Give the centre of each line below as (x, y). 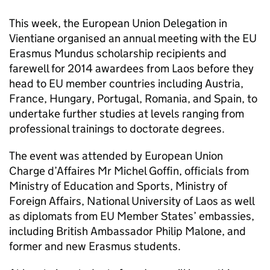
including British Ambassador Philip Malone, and (127, 231)
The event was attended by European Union (116, 156)
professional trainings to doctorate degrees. (117, 129)
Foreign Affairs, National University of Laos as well (132, 201)
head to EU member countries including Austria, (126, 83)
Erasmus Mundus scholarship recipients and (118, 53)
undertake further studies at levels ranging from (127, 114)
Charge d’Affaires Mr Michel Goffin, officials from (129, 171)
